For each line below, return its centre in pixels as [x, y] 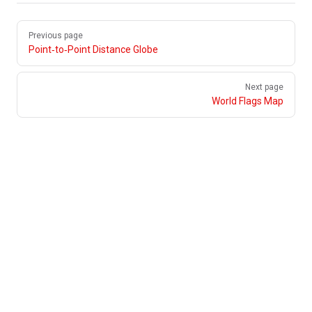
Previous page [56, 36]
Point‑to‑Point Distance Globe [93, 49]
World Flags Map [248, 101]
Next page [264, 87]
